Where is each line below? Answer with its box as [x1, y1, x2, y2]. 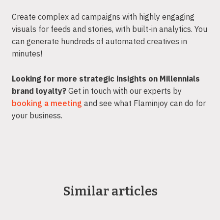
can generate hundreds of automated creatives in [12, 36, 187, 47]
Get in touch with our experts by [66, 85, 182, 96]
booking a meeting [12, 98, 82, 108]
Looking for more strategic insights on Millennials [12, 73, 200, 83]
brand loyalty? [12, 85, 66, 96]
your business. [12, 110, 64, 120]
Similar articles [62, 184, 158, 199]
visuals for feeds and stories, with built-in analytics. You [12, 24, 207, 34]
